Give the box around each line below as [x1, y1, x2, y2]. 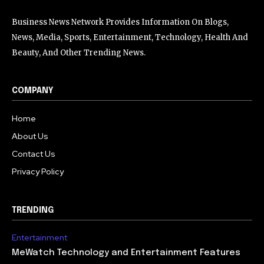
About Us [12, 130, 48, 141]
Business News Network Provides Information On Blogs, [12, 16, 229, 27]
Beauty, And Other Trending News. [12, 47, 146, 58]
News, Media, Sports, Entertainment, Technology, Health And [12, 32, 248, 42]
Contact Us [12, 148, 55, 159]
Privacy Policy [12, 166, 64, 177]
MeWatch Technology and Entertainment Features [12, 247, 240, 258]
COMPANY [12, 86, 54, 95]
